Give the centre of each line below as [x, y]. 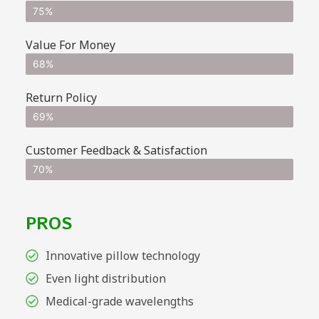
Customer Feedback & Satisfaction [116, 150]
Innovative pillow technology [122, 255]
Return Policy [61, 97]
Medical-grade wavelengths [119, 301]
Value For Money [70, 45]
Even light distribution [105, 278]
